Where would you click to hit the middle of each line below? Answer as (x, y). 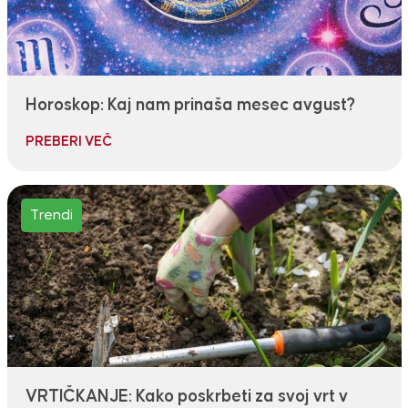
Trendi (51, 215)
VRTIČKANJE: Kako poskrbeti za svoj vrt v (186, 397)
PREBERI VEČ (68, 142)
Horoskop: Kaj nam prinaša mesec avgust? (190, 106)
